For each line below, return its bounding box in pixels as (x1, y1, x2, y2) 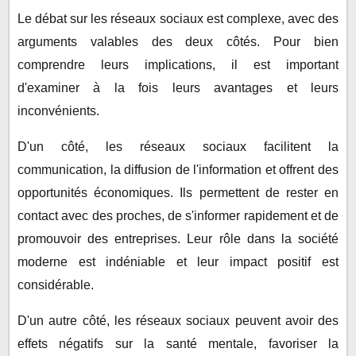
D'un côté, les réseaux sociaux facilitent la (17, 140, 339, 154)
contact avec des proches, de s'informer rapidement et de (17, 209, 339, 223)
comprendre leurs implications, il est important (17, 58, 339, 72)
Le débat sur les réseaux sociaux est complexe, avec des (17, 12, 339, 26)
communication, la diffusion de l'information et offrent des (17, 163, 339, 177)
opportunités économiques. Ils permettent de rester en (17, 186, 339, 200)
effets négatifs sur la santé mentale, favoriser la (17, 337, 339, 351)
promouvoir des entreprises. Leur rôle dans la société (17, 232, 339, 246)
